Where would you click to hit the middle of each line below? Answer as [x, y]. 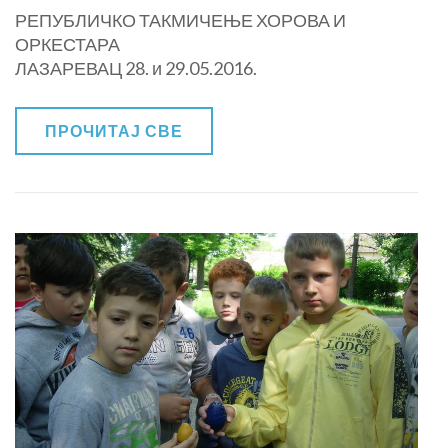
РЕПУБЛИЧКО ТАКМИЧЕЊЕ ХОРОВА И [180, 20]
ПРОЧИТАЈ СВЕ [114, 130]
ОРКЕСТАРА [67, 44]
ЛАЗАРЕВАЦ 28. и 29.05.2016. [136, 68]
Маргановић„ [380, 69]
